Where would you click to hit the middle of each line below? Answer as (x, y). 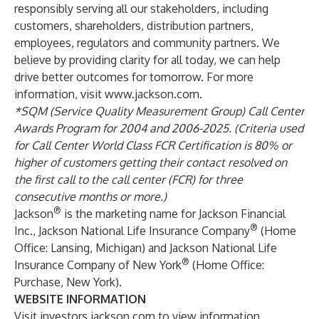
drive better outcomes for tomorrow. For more (134, 77)
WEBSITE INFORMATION (80, 299)
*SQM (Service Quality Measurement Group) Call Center (159, 111)
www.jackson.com (152, 94)
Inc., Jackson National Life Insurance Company (132, 231)
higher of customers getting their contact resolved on (151, 162)
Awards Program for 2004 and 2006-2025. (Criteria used (159, 128)
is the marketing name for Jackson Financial (173, 214)
